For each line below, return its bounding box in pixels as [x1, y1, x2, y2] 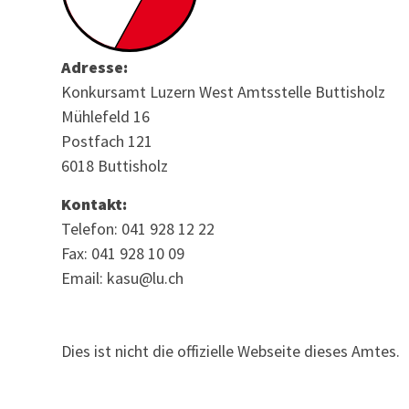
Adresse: [61, 57, 129, 79]
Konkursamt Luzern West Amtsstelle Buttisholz [61, 81, 386, 103]
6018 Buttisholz [61, 155, 169, 177]
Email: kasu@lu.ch [61, 267, 184, 288]
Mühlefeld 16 [61, 106, 151, 128]
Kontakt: [61, 193, 128, 215]
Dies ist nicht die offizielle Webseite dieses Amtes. [61, 340, 401, 362]
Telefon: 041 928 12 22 [61, 217, 215, 239]
